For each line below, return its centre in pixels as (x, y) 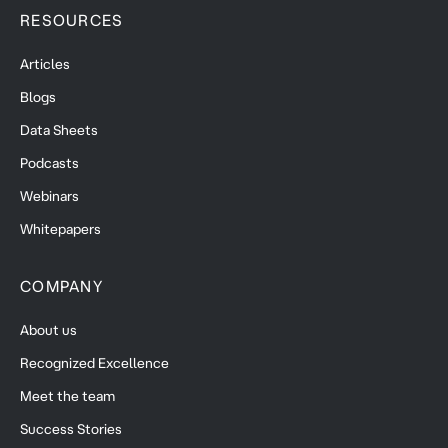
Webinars (49, 196)
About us (48, 330)
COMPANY (61, 286)
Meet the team (67, 396)
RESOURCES (72, 20)
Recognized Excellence (94, 363)
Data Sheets (59, 130)
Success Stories (71, 429)
